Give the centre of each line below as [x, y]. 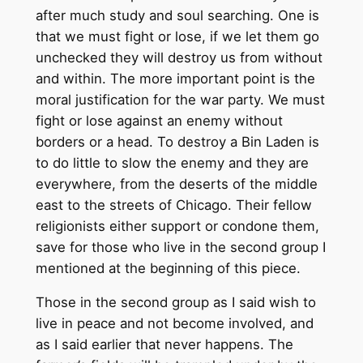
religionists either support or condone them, [177, 226]
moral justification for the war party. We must [180, 99]
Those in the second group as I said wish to [175, 303]
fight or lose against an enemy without [159, 120]
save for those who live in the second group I [180, 247]
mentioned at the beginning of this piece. [168, 268]
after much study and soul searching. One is [177, 15]
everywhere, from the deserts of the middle [176, 184]
